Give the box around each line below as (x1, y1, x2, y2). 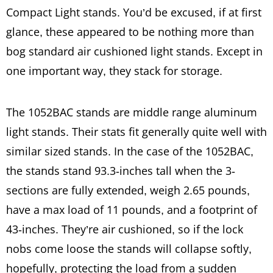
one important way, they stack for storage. (6, 63, 222, 78)
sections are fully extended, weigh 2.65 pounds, (6, 183, 250, 197)
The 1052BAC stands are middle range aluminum (6, 105, 257, 119)
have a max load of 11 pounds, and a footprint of (6, 202, 257, 217)
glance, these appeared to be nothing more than (6, 24, 254, 39)
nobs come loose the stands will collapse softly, (6, 241, 252, 256)
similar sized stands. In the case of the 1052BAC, (6, 144, 253, 158)
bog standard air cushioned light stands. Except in (6, 44, 263, 58)
